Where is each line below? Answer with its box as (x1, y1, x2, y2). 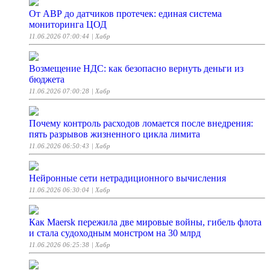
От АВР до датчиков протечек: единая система (29, 8, 222, 19)
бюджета (29, 74, 64, 85)
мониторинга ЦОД (29, 19, 107, 30)
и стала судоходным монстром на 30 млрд (29, 228, 201, 239)
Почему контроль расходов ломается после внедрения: (29, 118, 253, 129)
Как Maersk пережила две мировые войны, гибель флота (29, 217, 262, 228)
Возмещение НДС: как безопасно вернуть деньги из (29, 63, 243, 74)
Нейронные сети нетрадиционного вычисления (29, 173, 226, 184)
